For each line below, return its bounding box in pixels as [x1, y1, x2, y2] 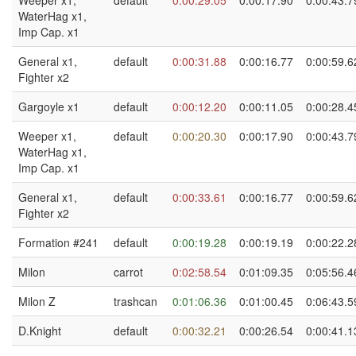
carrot [114, 264, 143, 280]
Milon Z [18, 293, 56, 309]
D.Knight [18, 323, 61, 339]
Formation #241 [18, 234, 99, 250]
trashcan [114, 293, 157, 309]
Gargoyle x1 [18, 99, 79, 114]
